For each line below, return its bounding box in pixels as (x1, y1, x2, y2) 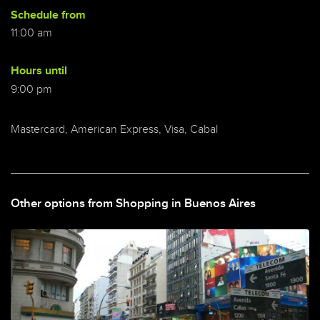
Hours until (11, 64, 67, 79)
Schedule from (11, 8, 86, 22)
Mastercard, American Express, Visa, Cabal (11, 122, 218, 136)
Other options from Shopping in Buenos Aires (11, 196, 256, 211)
